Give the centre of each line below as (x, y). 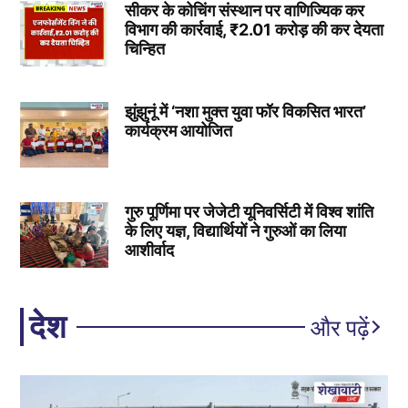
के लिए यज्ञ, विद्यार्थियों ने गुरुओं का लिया (235, 231)
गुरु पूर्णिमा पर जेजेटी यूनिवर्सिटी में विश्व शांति (249, 212)
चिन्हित (144, 48)
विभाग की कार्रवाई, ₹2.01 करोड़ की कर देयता (254, 29)
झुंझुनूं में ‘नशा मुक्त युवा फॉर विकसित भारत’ (245, 111)
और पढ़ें (339, 326)
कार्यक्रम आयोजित (178, 130)
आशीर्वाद (149, 250)
